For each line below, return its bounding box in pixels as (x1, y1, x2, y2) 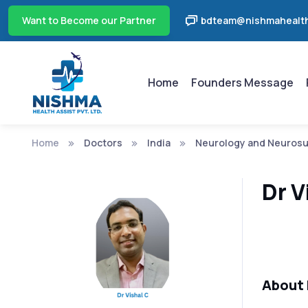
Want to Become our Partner (22, 14, 156, 27)
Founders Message (191, 74, 294, 90)
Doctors (83, 135, 122, 149)
